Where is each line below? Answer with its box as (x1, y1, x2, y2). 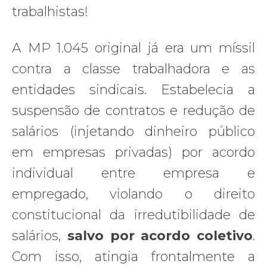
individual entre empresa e (12, 164, 255, 181)
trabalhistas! (12, 3, 88, 20)
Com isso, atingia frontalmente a (12, 248, 255, 265)
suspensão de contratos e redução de (12, 102, 255, 119)
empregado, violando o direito (12, 185, 255, 202)
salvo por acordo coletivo (67, 227, 253, 244)
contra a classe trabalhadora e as (12, 60, 255, 77)
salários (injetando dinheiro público (12, 123, 255, 139)
